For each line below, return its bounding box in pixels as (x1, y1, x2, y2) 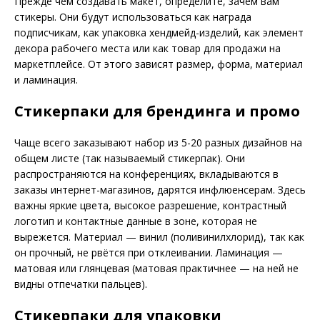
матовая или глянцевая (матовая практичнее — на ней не (14, 261, 299, 276)
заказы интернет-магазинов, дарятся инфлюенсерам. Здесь (14, 183, 306, 197)
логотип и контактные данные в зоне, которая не (14, 214, 257, 229)
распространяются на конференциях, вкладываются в (14, 167, 279, 181)
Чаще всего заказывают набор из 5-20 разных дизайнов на (14, 136, 302, 150)
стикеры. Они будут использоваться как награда (14, 10, 251, 24)
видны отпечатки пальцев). (14, 277, 147, 291)
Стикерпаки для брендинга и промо (14, 101, 300, 121)
